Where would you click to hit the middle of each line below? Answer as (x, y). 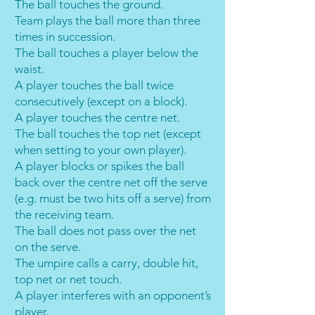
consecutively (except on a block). (101, 101)
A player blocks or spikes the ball (99, 166)
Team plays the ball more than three (108, 20)
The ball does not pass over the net (105, 231)
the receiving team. (64, 214)
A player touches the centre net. (97, 117)
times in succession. (65, 37)
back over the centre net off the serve (111, 182)
